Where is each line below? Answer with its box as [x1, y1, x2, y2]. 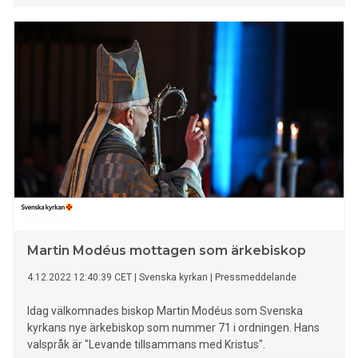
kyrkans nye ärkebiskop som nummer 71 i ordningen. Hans [27, 321, 320, 335]
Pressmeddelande [215, 272, 296, 284]
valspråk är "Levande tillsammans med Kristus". [27, 338, 265, 352]
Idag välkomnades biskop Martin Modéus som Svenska [27, 304, 303, 318]
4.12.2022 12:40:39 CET [27, 272, 132, 284]
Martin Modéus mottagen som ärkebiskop [27, 243, 306, 259]
